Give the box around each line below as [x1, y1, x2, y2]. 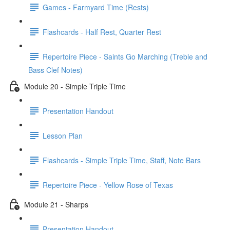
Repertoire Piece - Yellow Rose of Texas [43, 179, 173, 190]
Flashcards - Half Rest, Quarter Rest [43, 26, 161, 37]
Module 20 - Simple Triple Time [24, 81, 126, 91]
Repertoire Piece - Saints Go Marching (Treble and [43, 51, 207, 62]
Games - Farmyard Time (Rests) [43, 2, 149, 12]
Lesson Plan [43, 130, 83, 141]
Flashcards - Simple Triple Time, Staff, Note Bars [43, 155, 201, 165]
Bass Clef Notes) [28, 65, 83, 75]
